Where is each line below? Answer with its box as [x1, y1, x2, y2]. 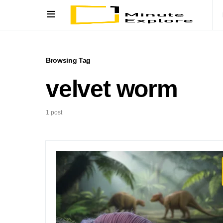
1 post [46, 109, 62, 116]
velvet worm [46, 76, 178, 102]
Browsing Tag [46, 56, 91, 64]
